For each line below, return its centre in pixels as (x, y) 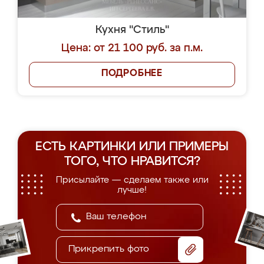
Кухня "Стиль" (132, 30)
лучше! (132, 190)
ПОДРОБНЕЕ (132, 74)
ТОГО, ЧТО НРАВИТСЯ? (132, 162)
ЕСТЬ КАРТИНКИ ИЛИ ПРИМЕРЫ (132, 147)
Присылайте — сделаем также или (132, 180)
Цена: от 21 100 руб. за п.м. (132, 48)
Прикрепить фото (109, 249)
